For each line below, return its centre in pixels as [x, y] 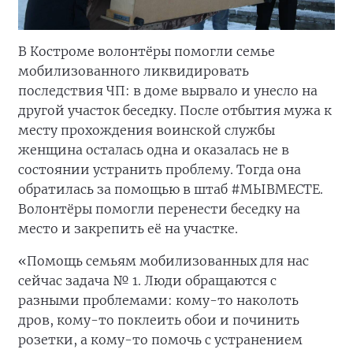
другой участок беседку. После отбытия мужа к [175, 110]
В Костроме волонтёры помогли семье [147, 51]
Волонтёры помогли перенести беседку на [159, 209]
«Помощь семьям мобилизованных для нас [163, 261]
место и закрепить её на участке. [128, 229]
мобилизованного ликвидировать [134, 71]
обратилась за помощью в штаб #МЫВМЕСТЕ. [171, 189]
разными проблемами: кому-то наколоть [158, 300]
